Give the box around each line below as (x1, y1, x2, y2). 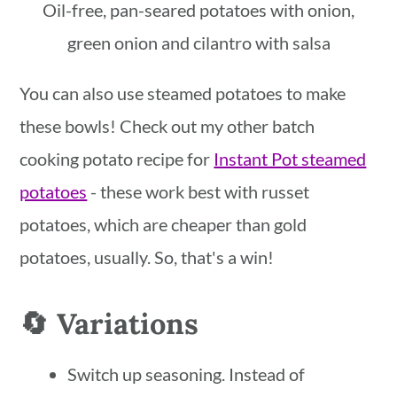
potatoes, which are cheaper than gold (19, 213, 307, 235)
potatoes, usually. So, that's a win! (19, 245, 275, 268)
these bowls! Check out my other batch (19, 114, 315, 136)
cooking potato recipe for (19, 147, 214, 169)
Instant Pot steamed (214, 147, 367, 169)
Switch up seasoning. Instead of (67, 362, 306, 385)
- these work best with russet (87, 180, 310, 202)
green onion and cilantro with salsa (66, 31, 331, 53)
